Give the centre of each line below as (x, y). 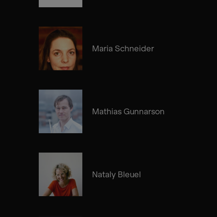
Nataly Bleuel (116, 174)
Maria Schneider (123, 48)
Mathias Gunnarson (128, 111)
